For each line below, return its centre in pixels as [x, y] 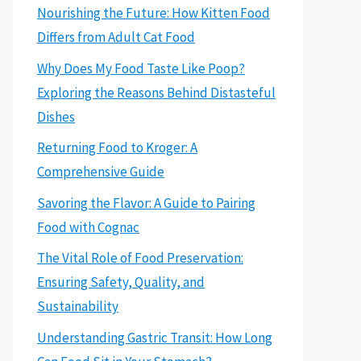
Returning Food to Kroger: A [117, 147]
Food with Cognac [88, 227]
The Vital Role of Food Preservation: [140, 258]
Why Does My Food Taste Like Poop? [141, 68]
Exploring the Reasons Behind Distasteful [156, 92]
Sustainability [78, 306]
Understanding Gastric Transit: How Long [155, 337]
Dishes [56, 116]
